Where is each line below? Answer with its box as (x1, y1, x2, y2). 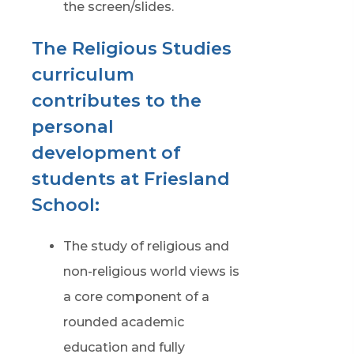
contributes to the (31, 89, 201, 111)
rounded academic (62, 314, 184, 330)
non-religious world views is (62, 264, 239, 279)
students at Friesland (31, 168, 230, 190)
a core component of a (62, 289, 209, 304)
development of (31, 141, 181, 164)
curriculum (31, 63, 134, 85)
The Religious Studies (31, 37, 232, 59)
